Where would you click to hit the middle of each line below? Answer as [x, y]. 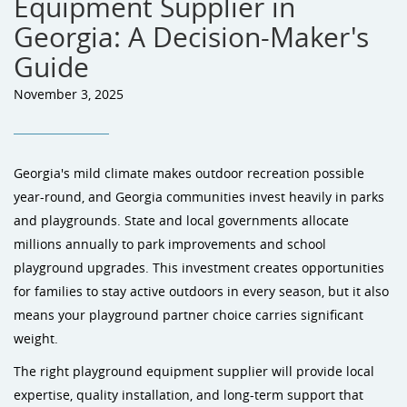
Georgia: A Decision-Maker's [191, 37]
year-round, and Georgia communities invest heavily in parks [199, 197]
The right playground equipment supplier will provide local [194, 371]
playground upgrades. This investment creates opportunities [199, 268]
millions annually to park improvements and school [170, 244]
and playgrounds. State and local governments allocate [181, 220]
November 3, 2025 [69, 94]
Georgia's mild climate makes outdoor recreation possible [189, 173]
